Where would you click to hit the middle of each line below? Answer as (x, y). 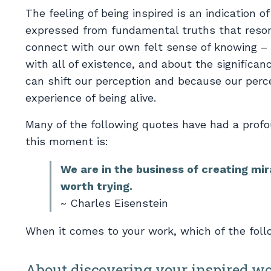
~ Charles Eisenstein (114, 203)
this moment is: (67, 141)
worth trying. (96, 186)
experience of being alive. (91, 97)
